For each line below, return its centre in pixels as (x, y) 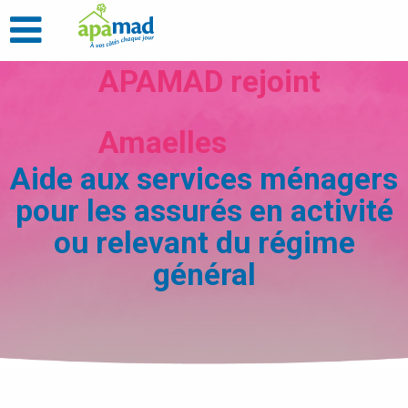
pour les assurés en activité (204, 211)
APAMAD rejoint (210, 82)
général (204, 275)
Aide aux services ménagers (204, 179)
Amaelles (163, 143)
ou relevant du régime (204, 243)
